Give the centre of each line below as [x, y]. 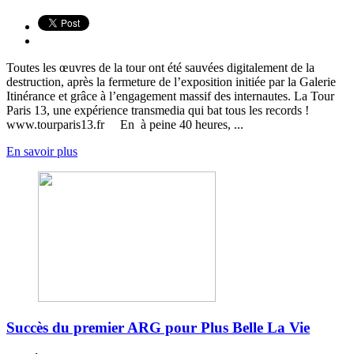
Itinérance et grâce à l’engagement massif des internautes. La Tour [170, 96]
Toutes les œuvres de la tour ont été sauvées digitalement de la [160, 67]
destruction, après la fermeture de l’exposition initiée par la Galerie [171, 81]
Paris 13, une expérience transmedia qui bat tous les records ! [158, 110]
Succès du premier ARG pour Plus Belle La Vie [158, 328]
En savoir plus [42, 151]
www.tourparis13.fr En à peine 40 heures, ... [125, 124]
